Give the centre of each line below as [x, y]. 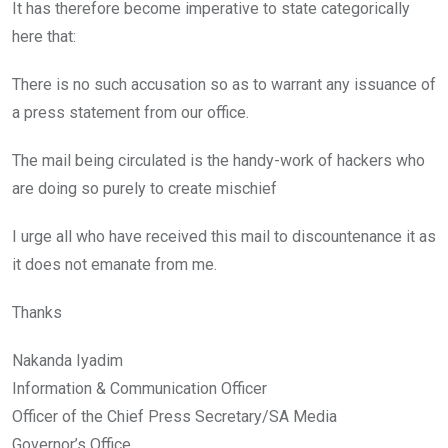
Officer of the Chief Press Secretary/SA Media [174, 416]
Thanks [37, 312]
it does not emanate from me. [114, 264]
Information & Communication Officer [139, 388]
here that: [44, 36]
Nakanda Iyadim [67, 360]
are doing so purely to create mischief [144, 188]
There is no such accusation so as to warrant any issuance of [224, 84]
